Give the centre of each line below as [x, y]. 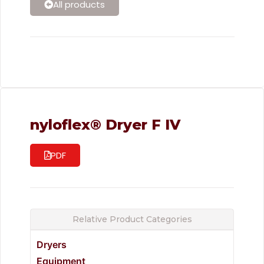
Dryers [52, 245]
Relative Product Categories [132, 219]
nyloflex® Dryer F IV [105, 125]
